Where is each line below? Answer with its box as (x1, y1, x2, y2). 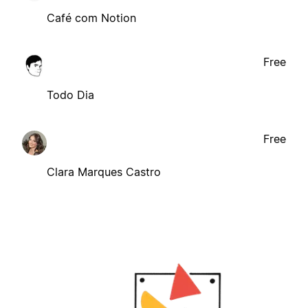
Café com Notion (47, 10, 136, 25)
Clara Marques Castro (47, 164, 161, 179)
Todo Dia (47, 87, 94, 102)
